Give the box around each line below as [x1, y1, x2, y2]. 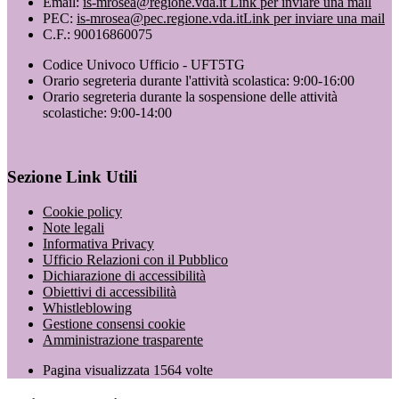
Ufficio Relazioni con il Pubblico [43, 252, 228, 267]
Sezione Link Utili [7, 167, 137, 187]
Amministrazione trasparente [43, 332, 203, 347]
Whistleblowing [43, 300, 132, 315]
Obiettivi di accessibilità [43, 284, 176, 299]
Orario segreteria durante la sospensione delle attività [43, 88, 338, 104]
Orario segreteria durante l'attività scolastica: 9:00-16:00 [43, 72, 354, 88]
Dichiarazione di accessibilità [43, 268, 206, 283]
